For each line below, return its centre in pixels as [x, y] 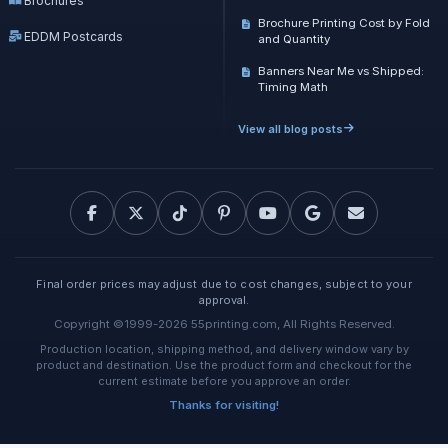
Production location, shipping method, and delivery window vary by [224, 348]
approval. [224, 299]
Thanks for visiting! [224, 404]
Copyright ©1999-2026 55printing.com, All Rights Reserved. [224, 323]
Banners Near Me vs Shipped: [341, 70]
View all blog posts [290, 128]
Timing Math [293, 86]
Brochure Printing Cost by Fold [344, 22]
